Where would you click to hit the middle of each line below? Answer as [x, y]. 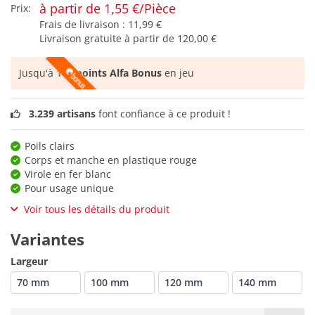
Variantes [47, 239]
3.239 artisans [62, 113]
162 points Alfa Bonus [109, 73]
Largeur [29, 261]
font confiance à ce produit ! [163, 113]
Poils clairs [50, 146]
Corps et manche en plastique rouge [111, 160]
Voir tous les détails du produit [97, 209]
